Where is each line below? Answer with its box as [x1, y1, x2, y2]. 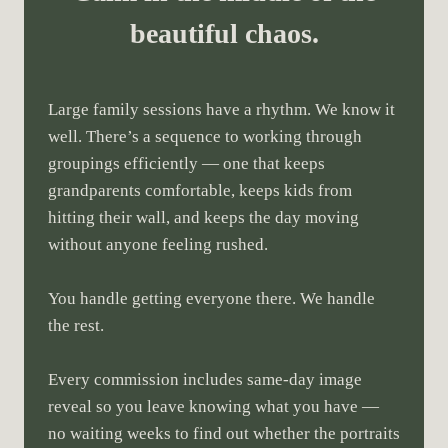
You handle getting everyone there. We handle [48, 289, 375, 309]
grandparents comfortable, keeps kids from [48, 181, 352, 201]
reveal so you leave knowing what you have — [48, 397, 379, 417]
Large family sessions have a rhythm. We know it [48, 100, 395, 120]
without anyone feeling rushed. [48, 235, 268, 255]
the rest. [48, 316, 104, 336]
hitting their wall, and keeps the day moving [48, 208, 359, 228]
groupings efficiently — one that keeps [48, 154, 325, 174]
